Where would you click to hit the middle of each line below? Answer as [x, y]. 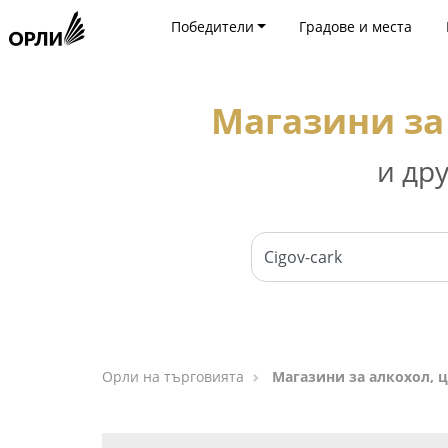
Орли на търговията [173, 376]
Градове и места [356, 26]
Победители [212, 26]
